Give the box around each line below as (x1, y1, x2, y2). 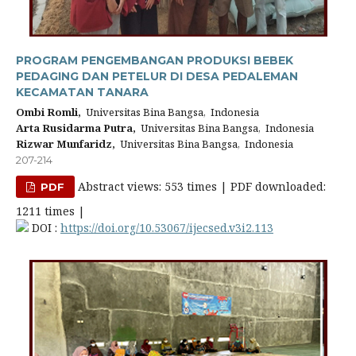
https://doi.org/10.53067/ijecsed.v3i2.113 (60, 220, 273, 235)
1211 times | (16, 203, 85, 219)
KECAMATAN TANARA (16, 85, 149, 99)
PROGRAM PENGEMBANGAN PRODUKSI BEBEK (16, 53, 293, 68)
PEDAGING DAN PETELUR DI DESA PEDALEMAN (16, 69, 298, 83)
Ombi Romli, (16, 105, 81, 119)
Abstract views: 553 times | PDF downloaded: (75, 179, 327, 194)
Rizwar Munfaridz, (16, 137, 115, 151)
